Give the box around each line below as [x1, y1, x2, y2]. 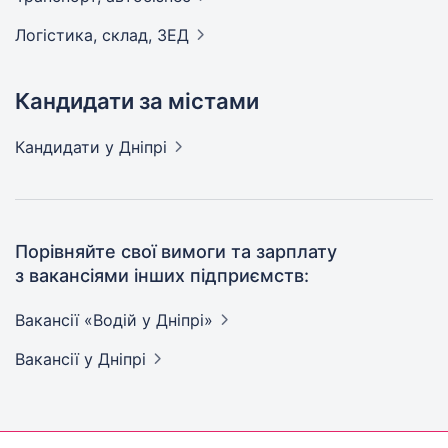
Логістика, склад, [15, 25, 157, 45]
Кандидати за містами [15, 88, 259, 114]
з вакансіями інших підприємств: [15, 265, 309, 286]
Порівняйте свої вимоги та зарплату [15, 241, 337, 262]
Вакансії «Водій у [15, 310, 156, 330]
